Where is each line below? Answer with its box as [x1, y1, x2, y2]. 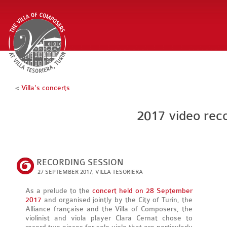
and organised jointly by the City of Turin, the [42, 196, 193, 204]
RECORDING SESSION [36, 158, 124, 167]
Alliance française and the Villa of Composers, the [25, 205, 193, 213]
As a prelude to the [25, 186, 92, 195]
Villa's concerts [21, 84, 70, 92]
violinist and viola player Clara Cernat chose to [25, 214, 193, 222]
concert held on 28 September [92, 186, 193, 195]
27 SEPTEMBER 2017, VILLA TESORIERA [37, 169, 143, 175]
